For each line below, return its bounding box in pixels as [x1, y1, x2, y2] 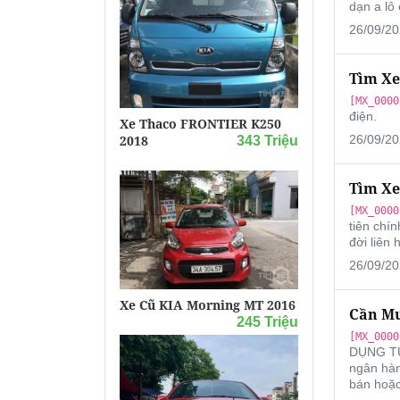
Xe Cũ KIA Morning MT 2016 [120, 296, 296, 314]
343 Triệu [236, 132, 298, 148]
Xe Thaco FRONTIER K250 [120, 114, 281, 132]
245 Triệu [236, 314, 298, 330]
